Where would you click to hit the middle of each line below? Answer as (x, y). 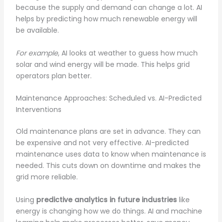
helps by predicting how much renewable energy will (106, 19)
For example (37, 53)
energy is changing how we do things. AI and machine (109, 211)
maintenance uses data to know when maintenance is (111, 154)
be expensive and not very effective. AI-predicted (102, 143)
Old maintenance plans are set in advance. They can (108, 132)
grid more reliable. (47, 177)
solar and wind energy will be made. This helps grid (103, 64)
